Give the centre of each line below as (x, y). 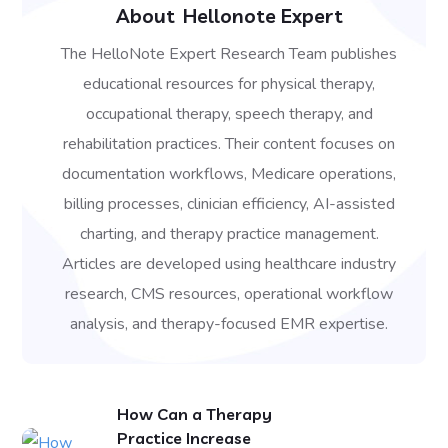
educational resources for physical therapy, (229, 84)
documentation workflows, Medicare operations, (229, 174)
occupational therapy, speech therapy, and (229, 114)
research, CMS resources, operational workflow (229, 294)
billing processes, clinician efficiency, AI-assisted (229, 204)
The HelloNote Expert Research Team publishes (229, 54)
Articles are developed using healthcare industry (229, 264)
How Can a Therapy (195, 414)
